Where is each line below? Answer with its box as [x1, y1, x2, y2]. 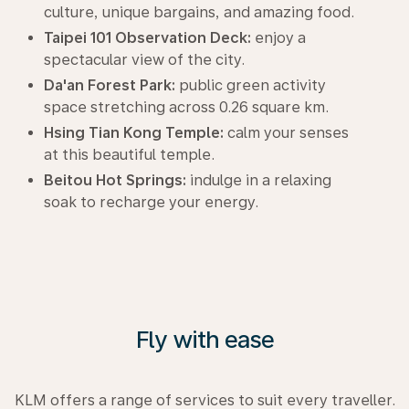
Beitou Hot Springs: [44, 171, 186, 189]
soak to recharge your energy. [44, 193, 258, 211]
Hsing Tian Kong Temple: [44, 123, 224, 142]
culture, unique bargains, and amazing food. [44, 3, 354, 21]
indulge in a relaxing [186, 171, 331, 189]
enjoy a [251, 28, 306, 47]
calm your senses [224, 123, 349, 142]
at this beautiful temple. [44, 145, 215, 163]
